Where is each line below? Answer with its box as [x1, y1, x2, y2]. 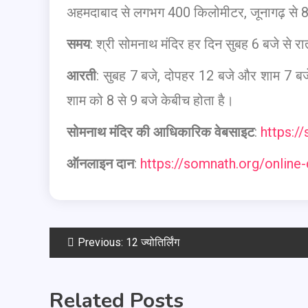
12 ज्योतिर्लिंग [126, 235, 179, 249]
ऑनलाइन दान [67, 155, 134, 172]
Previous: [78, 235, 123, 249]
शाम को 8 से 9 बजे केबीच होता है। [67, 91, 234, 109]
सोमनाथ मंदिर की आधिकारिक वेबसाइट [67, 123, 254, 140]
